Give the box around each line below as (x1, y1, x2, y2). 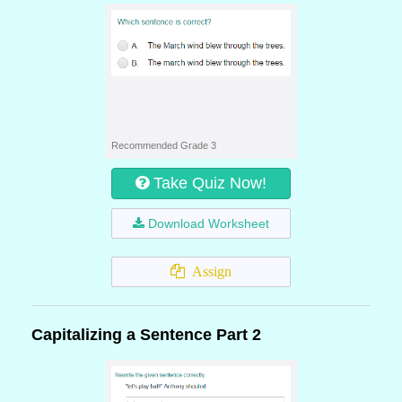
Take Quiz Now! (153, 174, 267, 192)
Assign (185, 264, 232, 279)
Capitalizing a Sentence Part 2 (31, 326, 261, 344)
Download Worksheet (148, 216, 269, 231)
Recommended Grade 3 (111, 140, 216, 151)
